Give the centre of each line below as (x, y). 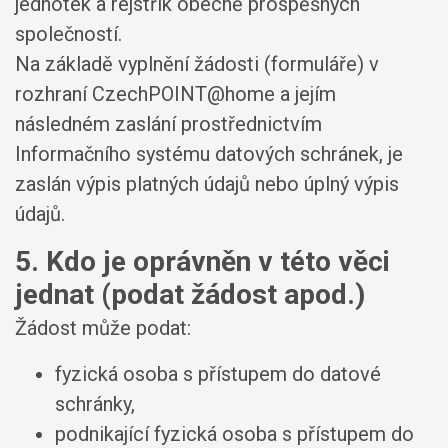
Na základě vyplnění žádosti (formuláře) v (197, 63)
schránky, (95, 404)
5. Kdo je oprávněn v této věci (202, 261)
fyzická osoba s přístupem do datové (218, 374)
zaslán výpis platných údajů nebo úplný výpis (207, 183)
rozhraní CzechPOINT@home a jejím (175, 93)
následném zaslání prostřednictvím (168, 123)
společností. (68, 33)
